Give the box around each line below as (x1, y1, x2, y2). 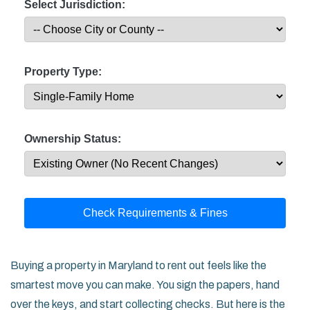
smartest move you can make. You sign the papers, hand (10, 279, 280, 291)
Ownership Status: (24, 133, 121, 145)
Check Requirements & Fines (82, 207, 228, 219)
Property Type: (24, 66, 102, 78)
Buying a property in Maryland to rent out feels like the (10, 259, 266, 272)
